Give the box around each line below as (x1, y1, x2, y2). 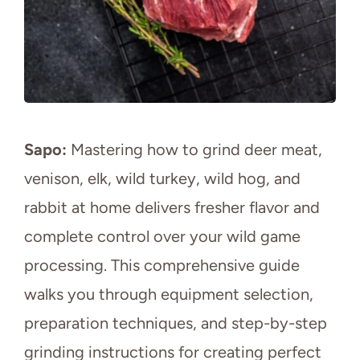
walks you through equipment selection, (24, 284, 313, 305)
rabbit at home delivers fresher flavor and (24, 198, 320, 218)
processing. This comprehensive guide (24, 256, 300, 276)
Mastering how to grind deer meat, (67, 140, 322, 160)
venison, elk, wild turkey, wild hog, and (24, 169, 301, 189)
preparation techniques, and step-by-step (24, 313, 327, 333)
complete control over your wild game (24, 227, 301, 247)
